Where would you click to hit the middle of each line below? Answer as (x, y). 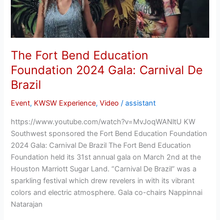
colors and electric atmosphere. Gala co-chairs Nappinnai (107, 192)
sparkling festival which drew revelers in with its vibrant (103, 180)
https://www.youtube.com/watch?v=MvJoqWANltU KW (103, 122)
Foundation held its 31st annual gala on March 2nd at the (106, 157)
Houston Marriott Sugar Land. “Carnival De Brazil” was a (104, 169)
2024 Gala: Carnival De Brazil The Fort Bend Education (101, 145)
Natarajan (27, 204)
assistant (141, 103)
